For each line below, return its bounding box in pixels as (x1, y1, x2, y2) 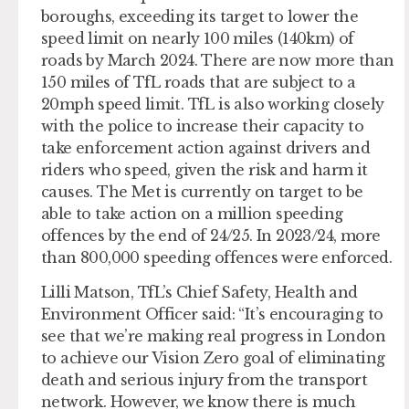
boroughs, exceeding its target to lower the (41, 6, 359, 26)
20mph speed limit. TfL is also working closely (41, 94, 384, 113)
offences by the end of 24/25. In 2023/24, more (41, 225, 381, 245)
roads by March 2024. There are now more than (41, 50, 394, 69)
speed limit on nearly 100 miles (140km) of (41, 28, 354, 47)
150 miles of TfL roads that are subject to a (41, 72, 356, 91)
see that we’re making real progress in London (41, 327, 385, 346)
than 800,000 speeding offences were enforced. (41, 247, 392, 267)
